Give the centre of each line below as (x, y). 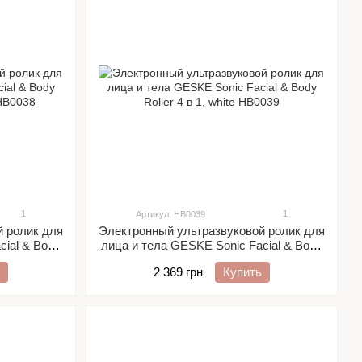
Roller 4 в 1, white (212, 260)
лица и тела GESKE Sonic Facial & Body (212, 245)
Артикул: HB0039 (170, 214)
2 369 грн (178, 272)
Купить (242, 272)
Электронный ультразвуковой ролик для (212, 231)
